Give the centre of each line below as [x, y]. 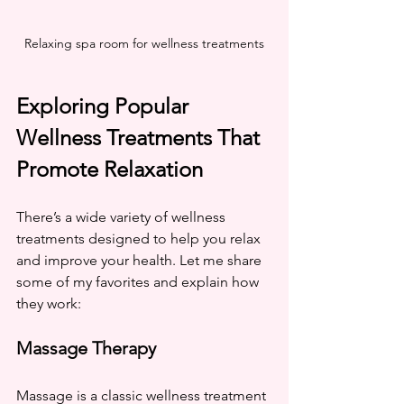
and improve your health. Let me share [141, 260]
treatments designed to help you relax [140, 238]
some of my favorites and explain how [139, 281]
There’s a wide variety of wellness [123, 216]
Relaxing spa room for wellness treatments [144, 43]
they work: [49, 303]
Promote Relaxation [110, 169]
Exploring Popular [105, 106]
